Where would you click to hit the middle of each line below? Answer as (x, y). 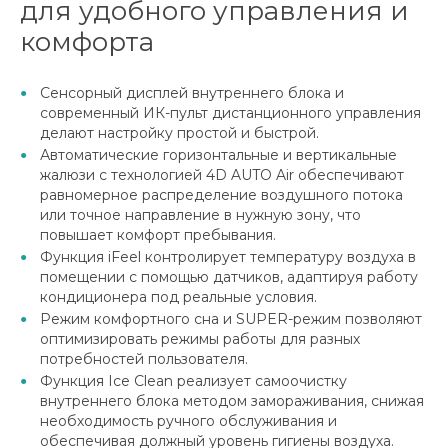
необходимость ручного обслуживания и (188, 421)
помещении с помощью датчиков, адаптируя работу (229, 277)
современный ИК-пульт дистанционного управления (230, 113)
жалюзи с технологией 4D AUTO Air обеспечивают (222, 175)
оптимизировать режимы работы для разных (200, 339)
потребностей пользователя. (144, 359)
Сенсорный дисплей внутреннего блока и (192, 93)
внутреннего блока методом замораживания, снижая (232, 401)
